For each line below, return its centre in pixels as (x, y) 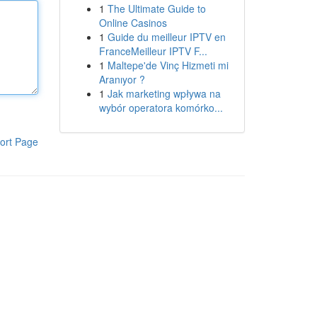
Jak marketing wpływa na (164, 93)
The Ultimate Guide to (156, 8)
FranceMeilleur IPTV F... (153, 51)
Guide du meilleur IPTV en (166, 37)
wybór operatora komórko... (161, 108)
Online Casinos (133, 23)
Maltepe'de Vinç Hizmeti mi (168, 65)
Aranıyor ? (122, 79)
